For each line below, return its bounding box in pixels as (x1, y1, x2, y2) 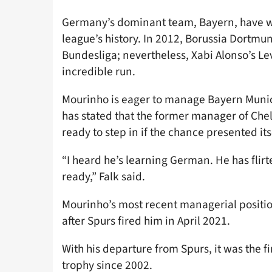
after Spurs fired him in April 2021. (62, 212, 230, 230)
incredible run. (62, 63, 135, 80)
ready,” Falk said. (62, 168, 145, 185)
